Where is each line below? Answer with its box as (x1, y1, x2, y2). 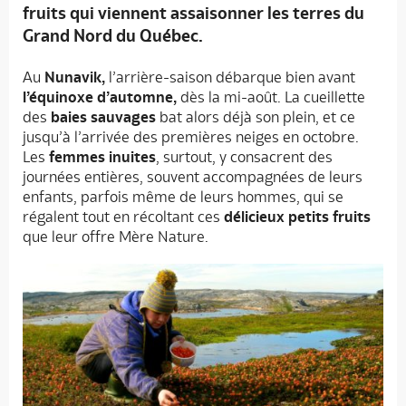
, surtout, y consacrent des (156, 148, 333, 167)
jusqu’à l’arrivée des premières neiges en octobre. (23, 128, 359, 147)
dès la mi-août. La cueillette (177, 88, 365, 107)
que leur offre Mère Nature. (23, 227, 208, 246)
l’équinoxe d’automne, (23, 88, 177, 107)
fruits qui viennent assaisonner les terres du (23, 3, 364, 24)
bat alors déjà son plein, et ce (156, 108, 355, 127)
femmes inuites (49, 148, 156, 167)
